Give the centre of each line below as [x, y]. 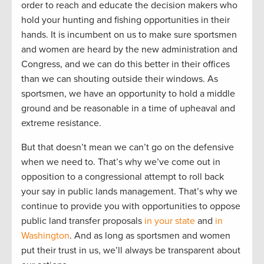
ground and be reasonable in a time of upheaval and [128, 108]
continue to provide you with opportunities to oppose [131, 206]
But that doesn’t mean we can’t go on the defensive [128, 147]
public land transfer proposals [83, 221]
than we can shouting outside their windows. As [120, 79]
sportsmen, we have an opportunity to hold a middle [128, 93]
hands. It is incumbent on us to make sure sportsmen [129, 34]
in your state [170, 221]
